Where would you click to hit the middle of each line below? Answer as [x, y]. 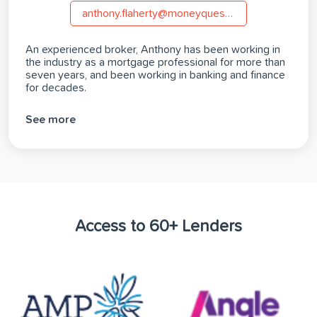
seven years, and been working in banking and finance [155, 75]
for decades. [56, 88]
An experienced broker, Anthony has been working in [153, 50]
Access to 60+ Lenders [158, 226]
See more [51, 119]
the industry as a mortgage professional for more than [155, 63]
